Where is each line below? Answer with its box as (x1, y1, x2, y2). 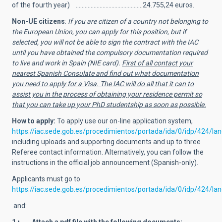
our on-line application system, (98, 117, 193, 125)
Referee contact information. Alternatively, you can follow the (12, 148, 204, 156)
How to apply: (12, 117, 57, 125)
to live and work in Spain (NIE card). (12, 59, 122, 67)
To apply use (57, 117, 96, 125)
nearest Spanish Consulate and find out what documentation (12, 69, 199, 77)
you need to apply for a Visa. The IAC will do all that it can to (12, 80, 194, 88)
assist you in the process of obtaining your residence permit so (12, 90, 202, 98)
